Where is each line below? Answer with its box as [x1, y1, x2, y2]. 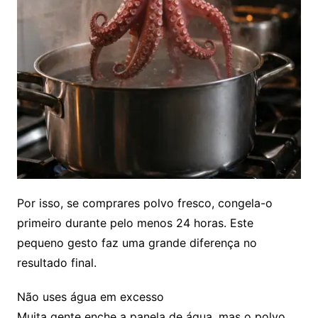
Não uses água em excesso [16, 289, 164, 304]
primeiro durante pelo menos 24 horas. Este [16, 215, 253, 230]
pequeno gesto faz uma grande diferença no [16, 235, 257, 250]
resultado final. [16, 255, 97, 270]
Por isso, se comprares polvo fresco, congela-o [16, 195, 273, 210]
